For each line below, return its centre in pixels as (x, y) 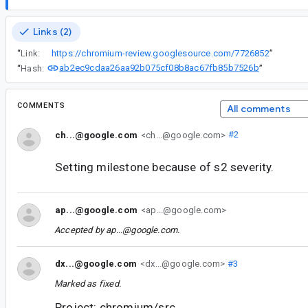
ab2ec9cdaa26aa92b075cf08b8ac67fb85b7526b (159, 67)
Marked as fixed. (88, 284)
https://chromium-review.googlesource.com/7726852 (160, 53)
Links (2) (53, 31)
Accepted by (80, 230)
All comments (258, 109)
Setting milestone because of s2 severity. (165, 167)
